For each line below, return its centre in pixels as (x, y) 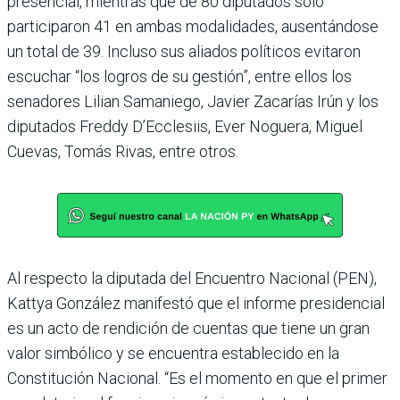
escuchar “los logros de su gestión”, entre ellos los (179, 76)
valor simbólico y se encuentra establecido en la (173, 353)
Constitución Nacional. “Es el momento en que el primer (197, 378)
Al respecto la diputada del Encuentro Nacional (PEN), (192, 278)
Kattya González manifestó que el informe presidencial (196, 303)
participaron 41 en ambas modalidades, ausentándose (193, 26)
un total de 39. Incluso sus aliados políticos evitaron (184, 51)
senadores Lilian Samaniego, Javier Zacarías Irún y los (193, 101)
